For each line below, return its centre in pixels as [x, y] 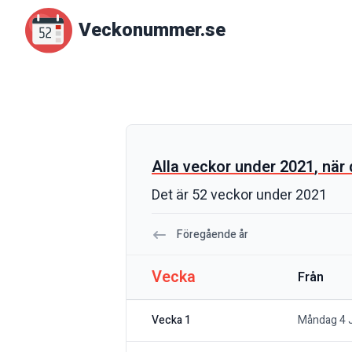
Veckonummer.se [152, 31]
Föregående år [213, 235]
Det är [172, 196]
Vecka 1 [171, 321]
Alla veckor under [216, 167]
